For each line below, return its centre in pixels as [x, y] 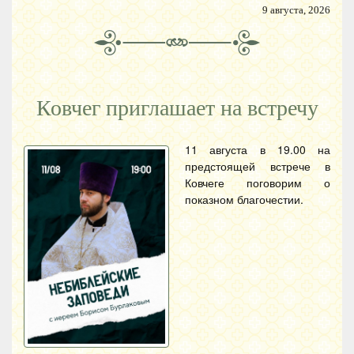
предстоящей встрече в [258, 166]
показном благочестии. [244, 199]
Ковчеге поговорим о [258, 183]
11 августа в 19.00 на [258, 149]
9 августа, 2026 [296, 10]
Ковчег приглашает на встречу [177, 108]
